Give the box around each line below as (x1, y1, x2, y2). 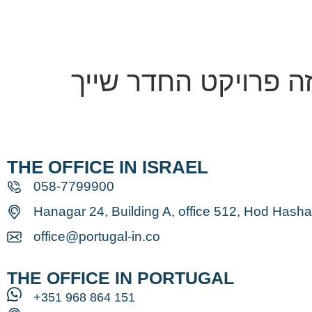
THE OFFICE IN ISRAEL (7, 157, 208, 178)
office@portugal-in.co (33, 229, 161, 244)
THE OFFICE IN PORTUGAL (7, 268, 234, 288)
